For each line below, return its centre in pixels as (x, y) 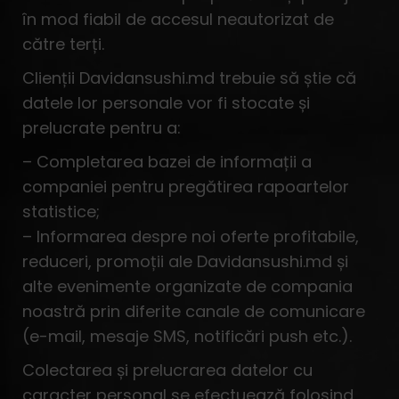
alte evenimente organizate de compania (187, 286)
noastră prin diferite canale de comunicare (194, 311)
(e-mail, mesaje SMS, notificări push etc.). (187, 336)
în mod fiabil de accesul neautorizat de (178, 19)
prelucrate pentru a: (102, 128)
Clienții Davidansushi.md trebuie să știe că (189, 78)
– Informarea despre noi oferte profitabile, (191, 236)
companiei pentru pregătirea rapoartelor (186, 187)
